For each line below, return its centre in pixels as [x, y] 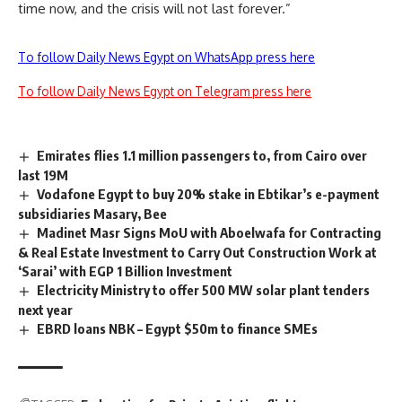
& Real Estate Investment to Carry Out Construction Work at [197, 252]
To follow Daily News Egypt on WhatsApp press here [166, 57]
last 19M [43, 175]
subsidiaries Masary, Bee [92, 214]
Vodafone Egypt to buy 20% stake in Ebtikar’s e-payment [209, 194]
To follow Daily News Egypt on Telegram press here [165, 92]
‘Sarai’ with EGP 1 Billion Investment [125, 271]
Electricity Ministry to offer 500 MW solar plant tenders [204, 289]
